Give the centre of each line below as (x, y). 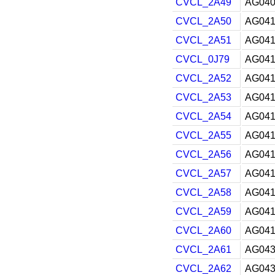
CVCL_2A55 (203, 135)
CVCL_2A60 (203, 230)
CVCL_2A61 (203, 250)
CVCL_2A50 (203, 21)
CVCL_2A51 (203, 40)
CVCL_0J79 (203, 59)
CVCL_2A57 (203, 173)
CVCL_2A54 (203, 116)
